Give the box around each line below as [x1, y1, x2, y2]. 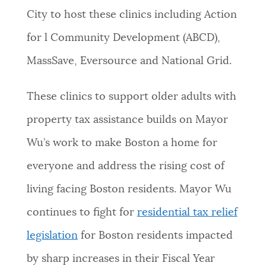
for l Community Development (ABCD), [26, 33, 220, 44]
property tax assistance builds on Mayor [26, 115, 228, 126]
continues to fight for [26, 207, 137, 218]
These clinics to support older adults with [26, 91, 236, 103]
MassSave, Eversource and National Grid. [26, 56, 235, 67]
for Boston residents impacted [77, 230, 233, 242]
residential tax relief [137, 207, 237, 218]
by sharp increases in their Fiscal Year [26, 254, 215, 265]
